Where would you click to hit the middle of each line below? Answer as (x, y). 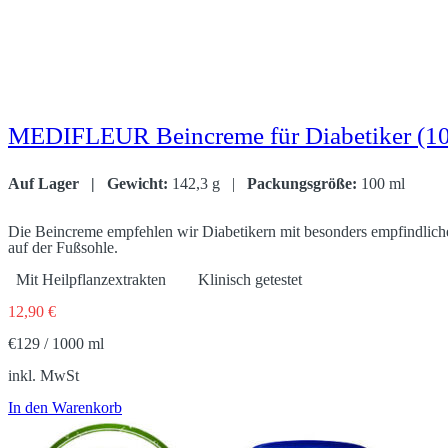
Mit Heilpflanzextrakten (97, 279)
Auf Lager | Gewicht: (90, 183)
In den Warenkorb (65, 407)
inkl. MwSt (43, 375)
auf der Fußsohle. (63, 247)
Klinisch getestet (244, 279)
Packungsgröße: (300, 183)
